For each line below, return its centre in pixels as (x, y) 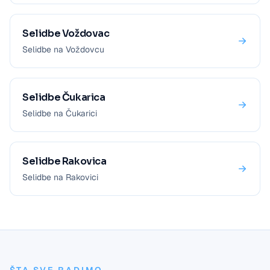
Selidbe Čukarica (64, 97)
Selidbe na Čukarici (60, 113)
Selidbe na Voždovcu (63, 49)
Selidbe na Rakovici (60, 177)
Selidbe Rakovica (64, 161)
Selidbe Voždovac (66, 33)
